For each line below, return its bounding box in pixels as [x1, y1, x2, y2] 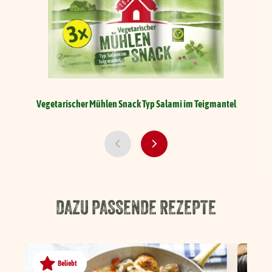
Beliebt [58, 259, 78, 268]
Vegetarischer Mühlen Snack [36, 98, 141, 110]
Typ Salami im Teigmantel [141, 98, 236, 110]
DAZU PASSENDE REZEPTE [56, 195, 216, 219]
